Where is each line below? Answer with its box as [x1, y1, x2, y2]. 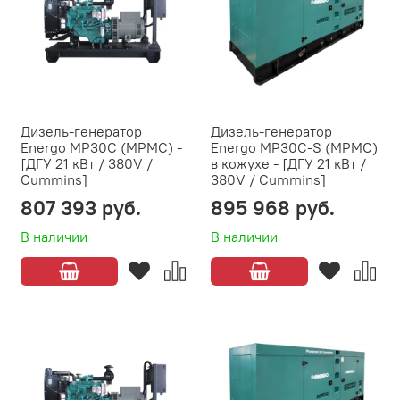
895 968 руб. [211, 195, 335, 221]
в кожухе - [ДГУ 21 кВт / [211, 154, 366, 173]
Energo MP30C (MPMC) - [21, 138, 182, 157]
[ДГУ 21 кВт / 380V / [21, 154, 153, 173]
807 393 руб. [21, 195, 141, 221]
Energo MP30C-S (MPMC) [211, 138, 378, 157]
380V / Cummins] [211, 171, 326, 189]
